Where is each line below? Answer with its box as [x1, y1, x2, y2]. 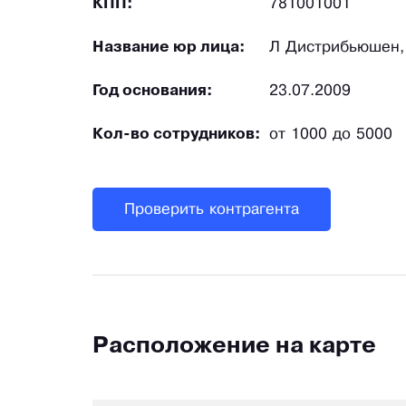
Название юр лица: [92, 41, 246, 55]
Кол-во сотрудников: [92, 128, 261, 142]
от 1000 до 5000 [269, 128, 392, 142]
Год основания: [92, 84, 213, 99]
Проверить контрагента [124, 202, 299, 217]
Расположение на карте [92, 336, 376, 358]
